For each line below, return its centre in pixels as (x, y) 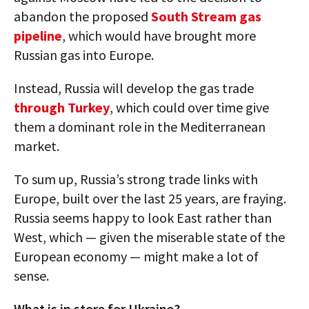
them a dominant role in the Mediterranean (140, 127)
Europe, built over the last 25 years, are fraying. (150, 199)
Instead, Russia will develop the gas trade (134, 88)
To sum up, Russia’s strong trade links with (136, 179)
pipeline (38, 36)
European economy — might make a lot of (136, 257)
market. (37, 146)
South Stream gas (206, 17)
